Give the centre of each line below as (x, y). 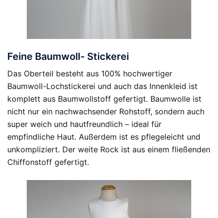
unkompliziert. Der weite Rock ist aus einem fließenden (109, 149)
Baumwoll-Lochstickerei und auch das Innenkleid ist (102, 86)
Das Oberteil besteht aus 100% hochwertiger (90, 73)
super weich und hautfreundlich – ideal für (84, 124)
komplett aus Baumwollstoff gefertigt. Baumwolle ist (104, 99)
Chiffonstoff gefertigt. (48, 162)
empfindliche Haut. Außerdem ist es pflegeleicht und (104, 137)
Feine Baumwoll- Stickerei (68, 56)
